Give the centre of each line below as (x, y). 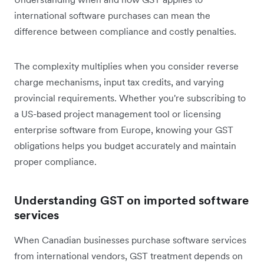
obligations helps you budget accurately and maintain (125, 145)
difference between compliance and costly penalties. (125, 31)
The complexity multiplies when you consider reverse (126, 66)
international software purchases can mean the (112, 15)
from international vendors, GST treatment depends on (128, 255)
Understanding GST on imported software (132, 200)
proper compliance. (55, 161)
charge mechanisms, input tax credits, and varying (119, 82)
